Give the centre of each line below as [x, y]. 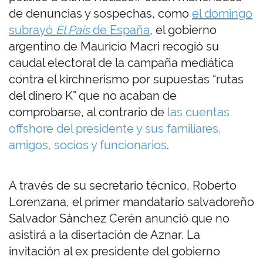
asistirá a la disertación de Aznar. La [104, 235]
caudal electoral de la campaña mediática [121, 63]
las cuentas [198, 112]
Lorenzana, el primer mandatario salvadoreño [131, 202]
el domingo [222, 14]
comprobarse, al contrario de [88, 112]
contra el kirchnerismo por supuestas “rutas [126, 80]
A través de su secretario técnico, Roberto [123, 186]
